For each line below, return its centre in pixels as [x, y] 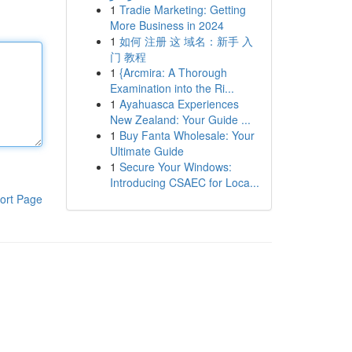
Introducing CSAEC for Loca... [184, 182]
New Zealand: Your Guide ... [180, 119]
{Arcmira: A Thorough [173, 72]
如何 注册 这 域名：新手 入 [186, 41]
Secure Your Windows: [175, 167]
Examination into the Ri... [172, 88]
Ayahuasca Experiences [179, 104]
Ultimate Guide [147, 151]
